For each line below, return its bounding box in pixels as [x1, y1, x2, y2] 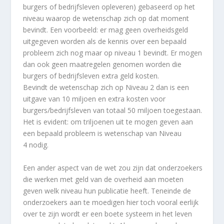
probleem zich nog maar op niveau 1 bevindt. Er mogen [23, 48, 202, 58]
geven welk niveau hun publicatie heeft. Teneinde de [23, 185, 191, 195]
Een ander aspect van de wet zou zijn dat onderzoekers [23, 162, 203, 172]
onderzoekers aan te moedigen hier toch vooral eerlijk [23, 197, 199, 207]
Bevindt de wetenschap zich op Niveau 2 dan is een [23, 82, 189, 92]
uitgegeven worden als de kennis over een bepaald [23, 36, 187, 46]
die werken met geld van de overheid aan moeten [23, 174, 184, 184]
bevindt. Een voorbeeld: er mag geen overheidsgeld [23, 25, 188, 35]
